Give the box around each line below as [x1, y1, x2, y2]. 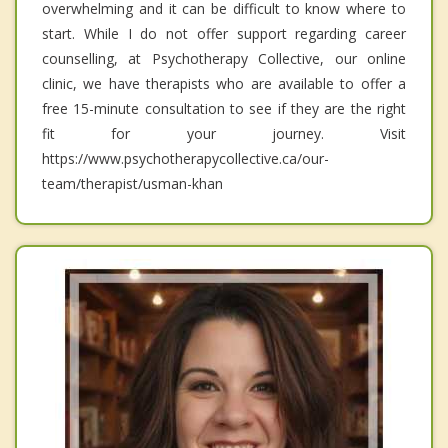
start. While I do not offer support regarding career [42, 24, 406, 44]
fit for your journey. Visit [42, 124, 406, 144]
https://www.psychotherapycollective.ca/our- [42, 149, 329, 169]
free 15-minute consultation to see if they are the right [42, 99, 406, 119]
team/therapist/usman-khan [42, 174, 223, 194]
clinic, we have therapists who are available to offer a [42, 74, 406, 94]
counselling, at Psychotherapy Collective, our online [42, 49, 406, 69]
